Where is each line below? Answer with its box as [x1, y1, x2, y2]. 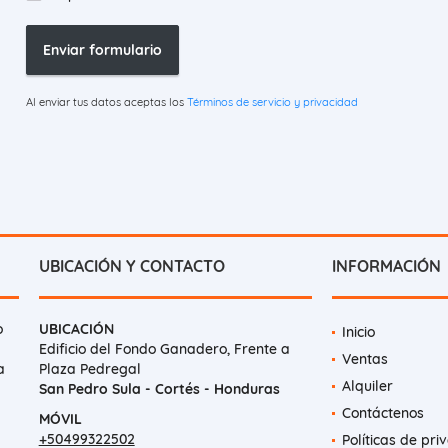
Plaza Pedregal [38, 360, 141, 379]
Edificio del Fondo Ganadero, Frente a [38, 340, 290, 359]
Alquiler [341, 377, 393, 396]
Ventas [341, 350, 388, 369]
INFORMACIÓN [331, 256, 441, 277]
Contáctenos [341, 404, 424, 423]
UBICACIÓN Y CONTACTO [38, 256, 225, 277]
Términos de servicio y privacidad [186, 95, 358, 110]
